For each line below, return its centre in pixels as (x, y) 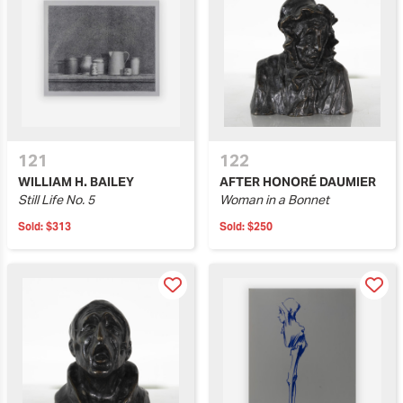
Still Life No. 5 (56, 200)
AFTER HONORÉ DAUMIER (298, 182)
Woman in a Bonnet (274, 200)
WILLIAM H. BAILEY (76, 182)
